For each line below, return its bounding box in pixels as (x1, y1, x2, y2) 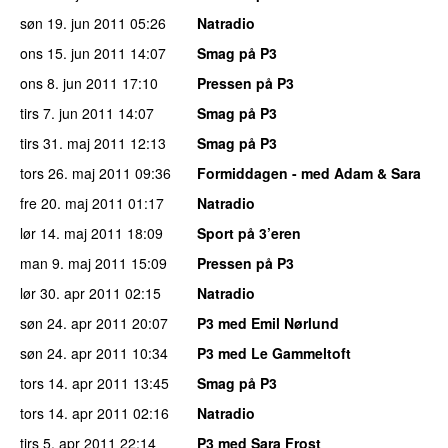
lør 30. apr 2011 (20, 282, 121, 303)
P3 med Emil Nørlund (197, 312, 339, 333)
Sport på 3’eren (197, 222, 301, 243)
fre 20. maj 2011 (20, 192, 124, 213)
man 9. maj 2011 (20, 252, 127, 273)
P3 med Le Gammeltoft (197, 342, 351, 363)
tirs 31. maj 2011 (20, 132, 126, 153)
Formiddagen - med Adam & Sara (197, 162, 421, 183)
